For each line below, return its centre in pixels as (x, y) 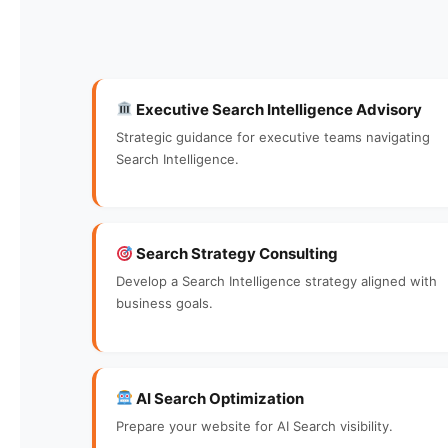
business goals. (164, 303)
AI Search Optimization (219, 398)
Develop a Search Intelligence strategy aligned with (276, 281)
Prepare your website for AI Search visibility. (254, 425)
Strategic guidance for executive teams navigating (273, 136)
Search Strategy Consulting (236, 253)
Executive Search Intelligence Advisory (278, 109)
